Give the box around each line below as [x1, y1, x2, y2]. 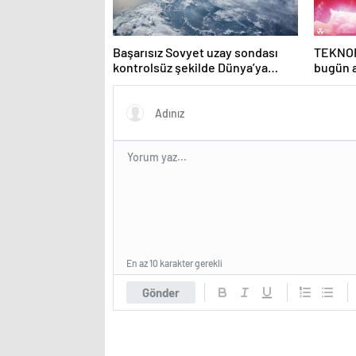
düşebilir [113, 75, 162, 91]
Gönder [142, 285, 180, 300]
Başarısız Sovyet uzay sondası [113, 44, 278, 60]
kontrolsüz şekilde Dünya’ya [113, 60, 268, 75]
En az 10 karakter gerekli [126, 257, 222, 269]
